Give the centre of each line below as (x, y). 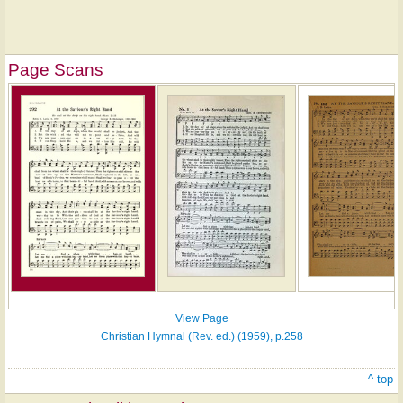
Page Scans (56, 70)
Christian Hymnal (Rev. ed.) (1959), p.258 (201, 337)
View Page (201, 319)
